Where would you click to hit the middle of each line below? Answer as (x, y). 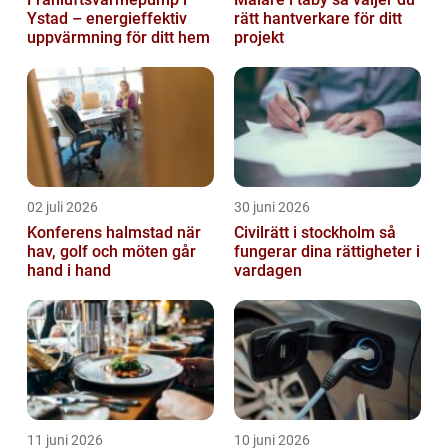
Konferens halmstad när (102, 232)
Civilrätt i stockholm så (306, 232)
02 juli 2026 (62, 206)
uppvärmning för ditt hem (118, 37)
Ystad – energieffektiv (107, 18)
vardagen (268, 270)
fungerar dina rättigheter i (327, 251)
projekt (259, 37)
